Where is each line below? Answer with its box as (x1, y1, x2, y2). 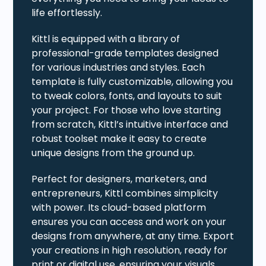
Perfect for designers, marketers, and (31, 172, 207, 186)
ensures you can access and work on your (31, 214, 227, 229)
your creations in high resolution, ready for (31, 243, 228, 257)
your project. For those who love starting (31, 103, 221, 117)
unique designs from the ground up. (31, 145, 195, 160)
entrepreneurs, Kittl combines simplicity (31, 186, 218, 200)
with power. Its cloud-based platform (31, 200, 207, 214)
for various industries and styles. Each (31, 60, 205, 74)
